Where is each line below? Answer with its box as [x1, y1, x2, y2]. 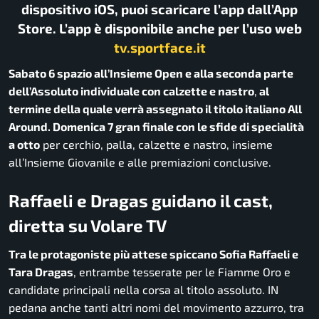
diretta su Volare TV [9, 215, 167, 236]
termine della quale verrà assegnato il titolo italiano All [9, 102, 302, 115]
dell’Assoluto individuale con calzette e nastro [9, 84, 254, 98]
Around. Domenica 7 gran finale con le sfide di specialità [9, 120, 304, 133]
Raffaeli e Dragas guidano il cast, [9, 190, 273, 211]
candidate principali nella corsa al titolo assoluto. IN [9, 282, 278, 296]
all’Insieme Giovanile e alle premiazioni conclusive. [9, 155, 271, 169]
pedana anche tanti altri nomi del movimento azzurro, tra [9, 300, 304, 314]
